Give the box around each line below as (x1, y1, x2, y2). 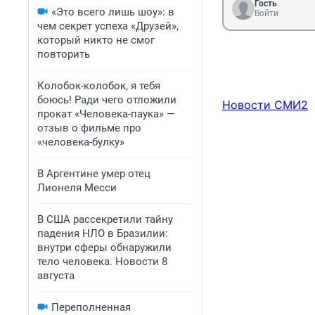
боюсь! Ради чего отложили (37, 94, 176, 106)
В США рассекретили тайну (37, 213, 173, 226)
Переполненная (51, 301, 131, 314)
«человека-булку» (37, 136, 124, 148)
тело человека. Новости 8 (37, 255, 167, 268)
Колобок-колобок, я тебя (37, 79, 160, 92)
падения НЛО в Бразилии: (37, 227, 168, 240)
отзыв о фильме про (37, 122, 141, 134)
